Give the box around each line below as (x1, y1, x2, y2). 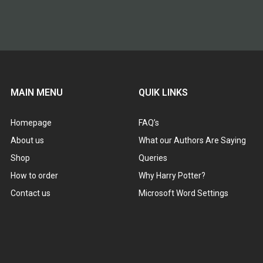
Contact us (11, 188, 50, 198)
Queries (139, 153, 167, 163)
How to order (11, 171, 58, 181)
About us (11, 136, 44, 146)
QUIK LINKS (139, 87, 188, 99)
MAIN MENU (11, 87, 63, 99)
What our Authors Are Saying (139, 136, 246, 146)
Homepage (11, 118, 52, 128)
